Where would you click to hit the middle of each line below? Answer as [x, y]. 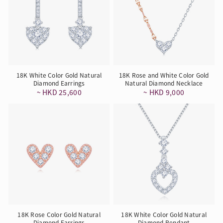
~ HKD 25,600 [59, 92]
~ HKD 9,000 [164, 92]
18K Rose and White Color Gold [164, 75]
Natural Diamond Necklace [164, 83]
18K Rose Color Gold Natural [59, 215]
